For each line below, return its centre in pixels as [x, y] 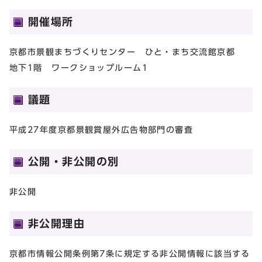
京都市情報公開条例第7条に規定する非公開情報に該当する [130, 253]
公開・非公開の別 [74, 161]
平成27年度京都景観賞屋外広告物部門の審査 [101, 129]
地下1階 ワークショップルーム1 [79, 67]
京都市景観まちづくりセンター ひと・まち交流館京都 [127, 51]
